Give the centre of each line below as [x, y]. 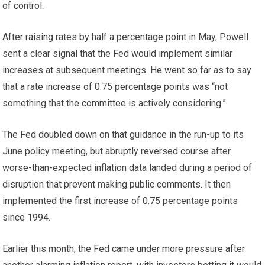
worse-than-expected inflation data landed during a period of [127, 168]
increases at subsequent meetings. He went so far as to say [127, 70]
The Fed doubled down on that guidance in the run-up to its [123, 135]
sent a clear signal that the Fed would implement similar [118, 54]
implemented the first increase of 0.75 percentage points [120, 201]
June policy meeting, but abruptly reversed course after [117, 151]
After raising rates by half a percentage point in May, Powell [126, 37]
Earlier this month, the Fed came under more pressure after [124, 249]
